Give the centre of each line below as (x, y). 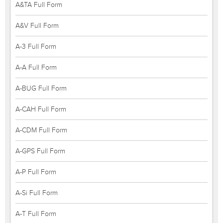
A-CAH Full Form (41, 109)
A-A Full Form (36, 67)
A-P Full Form (36, 172)
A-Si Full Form (37, 193)
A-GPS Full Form (40, 151)
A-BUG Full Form (41, 88)
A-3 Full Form (36, 47)
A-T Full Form (36, 214)
